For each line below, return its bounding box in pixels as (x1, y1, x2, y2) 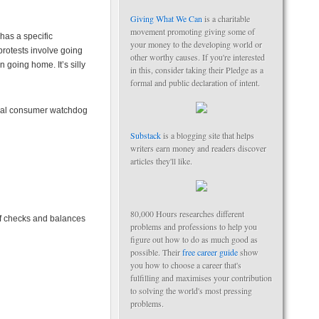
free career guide (182, 246, 238, 258)
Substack (130, 130, 161, 141)
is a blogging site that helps (161, 130, 254, 141)
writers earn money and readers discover (130, 142, 266, 154)
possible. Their (130, 246, 182, 258)
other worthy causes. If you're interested (130, 51, 265, 63)
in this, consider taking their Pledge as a (130, 64, 263, 75)
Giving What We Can (130, 13, 202, 24)
